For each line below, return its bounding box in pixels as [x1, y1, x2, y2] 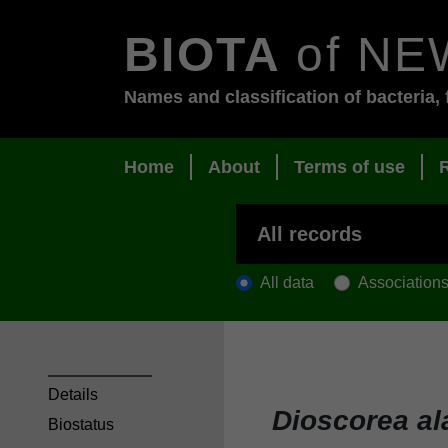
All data [260, 273, 314, 291]
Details [48, 385, 98, 403]
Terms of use [294, 157, 405, 178]
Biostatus [48, 416, 114, 434]
